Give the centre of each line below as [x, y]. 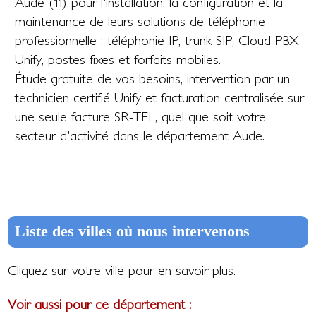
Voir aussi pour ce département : [100, 304]
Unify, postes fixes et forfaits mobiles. [118, 59]
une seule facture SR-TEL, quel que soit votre [141, 116]
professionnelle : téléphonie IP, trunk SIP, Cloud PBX [157, 40]
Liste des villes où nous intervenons [133, 231]
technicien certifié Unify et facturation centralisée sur [160, 97]
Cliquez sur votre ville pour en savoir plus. [122, 270]
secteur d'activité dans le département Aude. [140, 135]
